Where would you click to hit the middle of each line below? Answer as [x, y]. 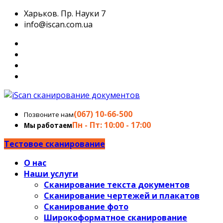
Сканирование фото [86, 207]
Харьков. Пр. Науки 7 [65, 13]
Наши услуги [51, 174]
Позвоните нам [49, 114]
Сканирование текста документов [117, 185]
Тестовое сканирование [55, 144]
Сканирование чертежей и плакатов [122, 196]
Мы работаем [48, 125]
